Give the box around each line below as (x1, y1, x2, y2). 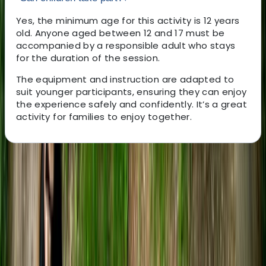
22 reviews (102, 217, 150, 232)
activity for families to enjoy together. (16, 110, 192, 123)
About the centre (5, 158, 86, 172)
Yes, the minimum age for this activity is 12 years (16, 14, 240, 27)
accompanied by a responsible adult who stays (16, 39, 236, 52)
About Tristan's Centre (5, 185, 169, 205)
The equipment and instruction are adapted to (16, 72, 235, 85)
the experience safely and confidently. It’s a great (16, 97, 247, 110)
